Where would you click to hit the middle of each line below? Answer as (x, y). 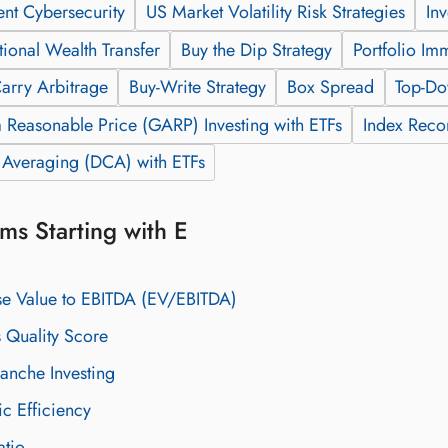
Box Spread (330, 87)
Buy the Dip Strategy (256, 49)
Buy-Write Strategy (197, 87)
